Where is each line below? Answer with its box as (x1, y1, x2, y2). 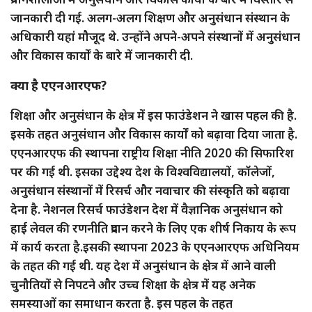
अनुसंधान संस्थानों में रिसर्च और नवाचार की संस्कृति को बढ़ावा (10, 182, 290, 198)
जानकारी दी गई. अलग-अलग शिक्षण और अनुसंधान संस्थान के (10, 9, 290, 26)
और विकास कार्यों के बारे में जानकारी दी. (10, 47, 193, 63)
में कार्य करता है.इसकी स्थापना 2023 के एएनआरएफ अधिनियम (10, 238, 299, 255)
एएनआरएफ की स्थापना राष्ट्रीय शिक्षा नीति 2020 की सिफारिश (10, 144, 294, 161)
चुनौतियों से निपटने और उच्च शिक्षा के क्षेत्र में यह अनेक (10, 276, 256, 292)
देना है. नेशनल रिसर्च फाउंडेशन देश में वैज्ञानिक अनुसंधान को (10, 201, 283, 217)
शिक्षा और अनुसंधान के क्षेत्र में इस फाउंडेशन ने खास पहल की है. (10, 107, 297, 123)
